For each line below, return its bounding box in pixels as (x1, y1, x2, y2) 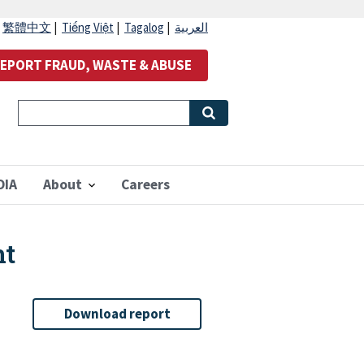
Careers (121, 175, 170, 193)
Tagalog (124, 19, 164, 36)
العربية (175, 19, 208, 36)
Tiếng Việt (62, 19, 114, 36)
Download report (63, 305, 171, 323)
